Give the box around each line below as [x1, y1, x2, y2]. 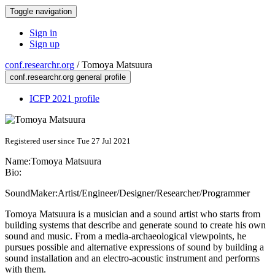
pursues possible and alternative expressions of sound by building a [5, 242, 264, 252]
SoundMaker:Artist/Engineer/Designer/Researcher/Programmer [5, 188, 250, 198]
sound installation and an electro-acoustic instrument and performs [5, 253, 260, 263]
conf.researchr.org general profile [10, 72, 126, 82]
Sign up [29, 39, 60, 49]
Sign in [29, 28, 57, 38]
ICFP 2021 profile [29, 93, 99, 104]
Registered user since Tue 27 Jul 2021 [5, 136, 131, 145]
